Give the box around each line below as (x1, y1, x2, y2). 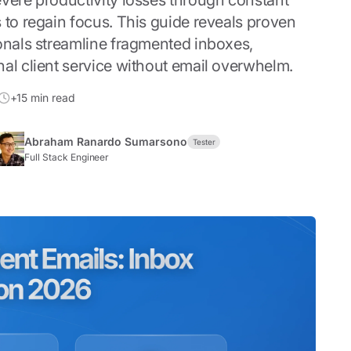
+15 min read (9, 91, 75, 104)
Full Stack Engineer (24, 151, 110, 163)
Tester (192, 137, 215, 147)
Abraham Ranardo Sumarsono (24, 135, 187, 148)
